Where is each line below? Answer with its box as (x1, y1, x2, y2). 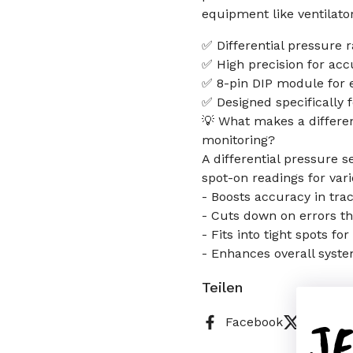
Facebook (225, 314, 283, 329)
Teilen (202, 279, 243, 295)
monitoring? (202, 132, 275, 147)
